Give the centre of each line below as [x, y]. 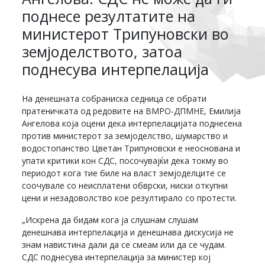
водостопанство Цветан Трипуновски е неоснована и [131, 148]
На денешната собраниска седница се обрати [114, 98]
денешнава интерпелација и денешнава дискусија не [128, 232]
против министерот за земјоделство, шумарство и [125, 135]
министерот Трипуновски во [126, 33]
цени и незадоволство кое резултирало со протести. [130, 198]
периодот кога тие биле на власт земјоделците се [124, 173]
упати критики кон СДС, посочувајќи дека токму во [125, 160]
